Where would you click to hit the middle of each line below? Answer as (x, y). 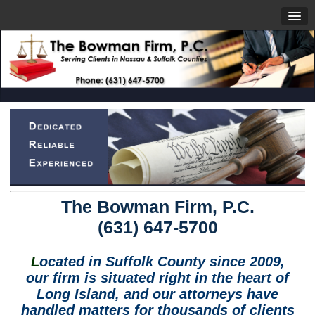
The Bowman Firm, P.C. (157, 207)
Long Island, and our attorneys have (157, 294)
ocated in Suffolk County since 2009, (162, 262)
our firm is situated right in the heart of (157, 278)
